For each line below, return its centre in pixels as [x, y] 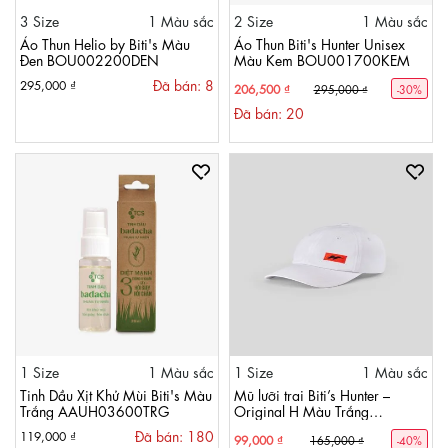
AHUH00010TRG [289, 426]
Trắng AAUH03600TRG [94, 410]
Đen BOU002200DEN [89, 59]
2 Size [253, 20]
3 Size [39, 20]
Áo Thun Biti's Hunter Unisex [319, 43]
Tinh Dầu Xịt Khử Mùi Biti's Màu [116, 394]
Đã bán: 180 [174, 435]
